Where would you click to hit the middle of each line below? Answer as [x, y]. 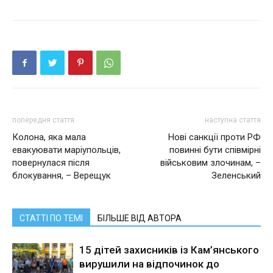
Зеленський [236, 176]
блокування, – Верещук [62, 176]
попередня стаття [43, 120]
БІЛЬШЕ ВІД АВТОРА [140, 218]
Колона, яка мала [49, 137]
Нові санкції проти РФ [214, 137]
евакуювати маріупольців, [66, 150]
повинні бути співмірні [215, 150]
